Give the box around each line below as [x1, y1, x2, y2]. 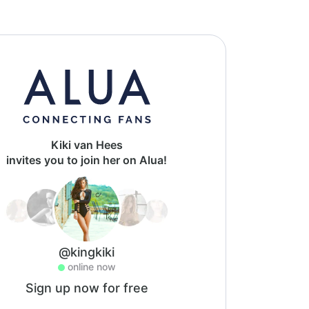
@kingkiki [59, 245, 114, 259]
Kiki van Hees [50, 138, 123, 152]
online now [67, 261, 116, 272]
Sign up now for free [25, 281, 148, 295]
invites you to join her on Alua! [6, 153, 167, 167]
